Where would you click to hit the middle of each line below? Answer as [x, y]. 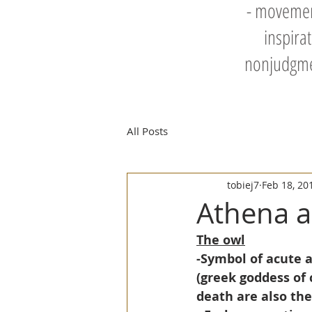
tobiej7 [243, 185]
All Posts [147, 131]
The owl [221, 240]
